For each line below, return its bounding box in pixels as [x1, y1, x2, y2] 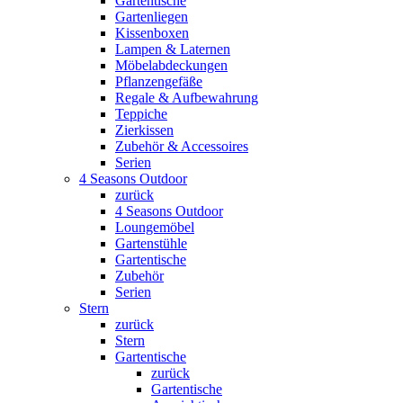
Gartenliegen [115, 8, 188, 24]
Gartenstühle [115, 235, 187, 251]
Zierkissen [115, 121, 174, 138]
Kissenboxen [115, 24, 189, 40]
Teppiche [115, 105, 167, 121]
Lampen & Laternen [115, 40, 230, 57]
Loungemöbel [115, 219, 194, 235]
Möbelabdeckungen [115, 57, 228, 73]
